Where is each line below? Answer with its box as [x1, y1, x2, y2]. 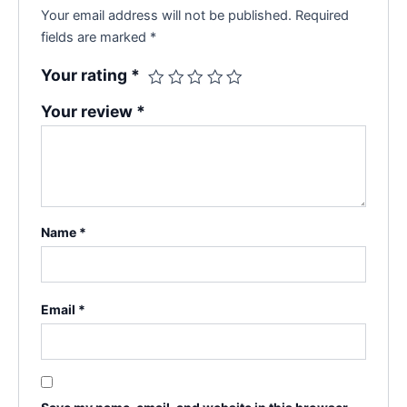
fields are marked [41, 28, 151, 45]
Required [295, 6, 350, 24]
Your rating [41, 65, 132, 84]
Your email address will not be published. [41, 6, 293, 24]
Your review [41, 101, 137, 121]
